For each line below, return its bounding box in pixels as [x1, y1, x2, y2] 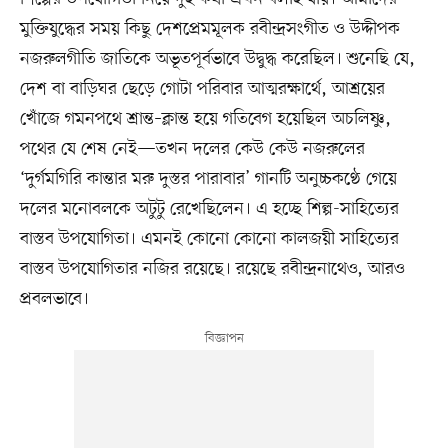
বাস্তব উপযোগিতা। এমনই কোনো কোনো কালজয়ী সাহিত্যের [19, 227, 399, 252]
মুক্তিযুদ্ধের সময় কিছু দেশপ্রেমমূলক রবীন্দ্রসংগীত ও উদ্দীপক [19, 17, 400, 42]
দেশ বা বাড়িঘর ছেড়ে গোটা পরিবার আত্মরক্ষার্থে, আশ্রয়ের [19, 77, 385, 102]
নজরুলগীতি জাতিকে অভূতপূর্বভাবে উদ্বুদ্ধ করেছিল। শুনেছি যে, [19, 47, 415, 72]
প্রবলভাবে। [19, 287, 89, 312]
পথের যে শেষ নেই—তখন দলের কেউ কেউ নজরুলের [19, 137, 365, 162]
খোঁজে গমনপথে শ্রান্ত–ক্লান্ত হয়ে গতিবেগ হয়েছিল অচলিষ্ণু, [19, 107, 391, 132]
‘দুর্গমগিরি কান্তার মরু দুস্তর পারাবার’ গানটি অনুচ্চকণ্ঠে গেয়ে [19, 167, 397, 192]
